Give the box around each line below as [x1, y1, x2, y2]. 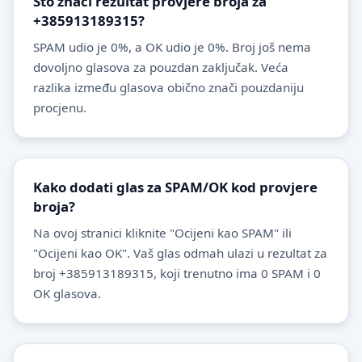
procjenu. [33, 99, 86, 116]
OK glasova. [33, 284, 101, 301]
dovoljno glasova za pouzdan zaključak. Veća [33, 58, 288, 75]
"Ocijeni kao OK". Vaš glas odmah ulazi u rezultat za [33, 244, 327, 261]
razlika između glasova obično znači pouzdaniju [33, 78, 304, 95]
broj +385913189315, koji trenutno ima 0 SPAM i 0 [33, 264, 321, 281]
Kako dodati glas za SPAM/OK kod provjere [33, 177, 318, 196]
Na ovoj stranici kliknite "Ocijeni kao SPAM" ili [33, 224, 292, 241]
